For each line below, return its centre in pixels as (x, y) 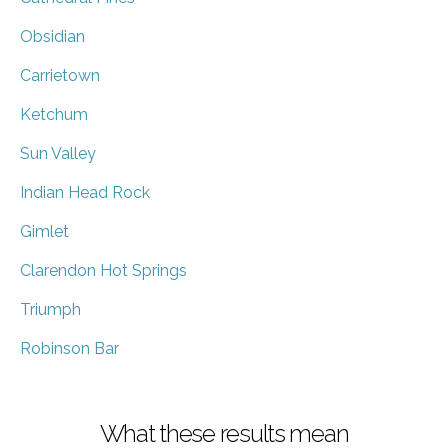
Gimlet (44, 231)
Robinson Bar (69, 348)
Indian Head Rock (85, 192)
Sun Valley (58, 153)
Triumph (50, 309)
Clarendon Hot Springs (103, 270)
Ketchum (54, 114)
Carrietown (60, 75)
